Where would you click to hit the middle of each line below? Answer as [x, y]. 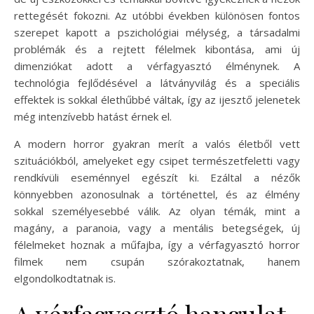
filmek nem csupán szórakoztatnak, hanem [157, 261]
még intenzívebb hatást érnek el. [93, 116]
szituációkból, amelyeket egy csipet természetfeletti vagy [157, 160]
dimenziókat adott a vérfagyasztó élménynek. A [157, 66]
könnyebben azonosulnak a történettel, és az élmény [157, 194]
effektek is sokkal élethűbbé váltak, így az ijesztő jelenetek [157, 99]
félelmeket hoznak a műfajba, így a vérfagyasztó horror [157, 244]
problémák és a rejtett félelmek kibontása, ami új [157, 49]
